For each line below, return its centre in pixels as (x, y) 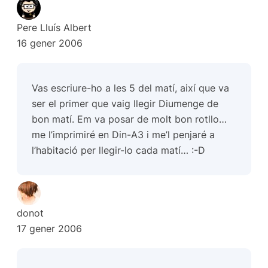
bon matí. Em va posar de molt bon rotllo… (130, 119)
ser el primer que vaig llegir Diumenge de (125, 104)
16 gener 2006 (50, 43)
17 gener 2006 (49, 228)
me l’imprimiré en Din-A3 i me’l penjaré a (124, 135)
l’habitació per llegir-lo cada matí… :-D (119, 150)
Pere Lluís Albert (54, 28)
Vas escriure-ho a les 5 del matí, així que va (131, 88)
